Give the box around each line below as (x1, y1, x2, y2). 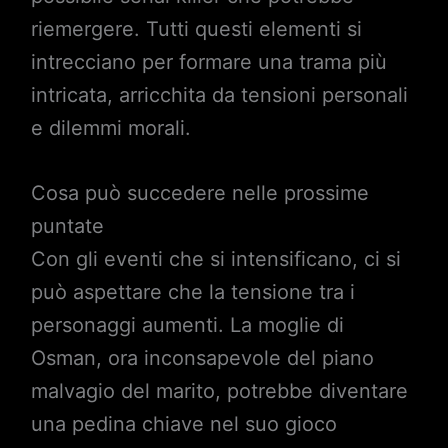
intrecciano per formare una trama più (30, 50, 387, 75)
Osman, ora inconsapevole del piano (30, 346, 374, 371)
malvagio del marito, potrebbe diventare (30, 379, 408, 404)
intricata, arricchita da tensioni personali (30, 83, 408, 108)
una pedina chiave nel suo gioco (30, 412, 337, 437)
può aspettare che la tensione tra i (30, 280, 355, 305)
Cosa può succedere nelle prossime (30, 181, 369, 206)
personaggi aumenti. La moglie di (30, 313, 344, 338)
